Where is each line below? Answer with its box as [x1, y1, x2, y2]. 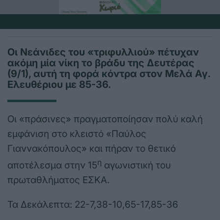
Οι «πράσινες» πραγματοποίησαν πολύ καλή [7, 113, 203, 125]
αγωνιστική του [102, 160, 171, 171]
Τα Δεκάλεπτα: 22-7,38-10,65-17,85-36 [7, 199, 178, 211]
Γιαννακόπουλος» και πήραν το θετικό [7, 143, 176, 155]
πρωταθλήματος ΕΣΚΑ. [7, 174, 110, 186]
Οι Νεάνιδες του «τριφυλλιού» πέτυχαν [7, 46, 199, 58]
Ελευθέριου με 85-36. [7, 79, 111, 91]
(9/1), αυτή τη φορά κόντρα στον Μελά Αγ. [7, 68, 210, 80]
